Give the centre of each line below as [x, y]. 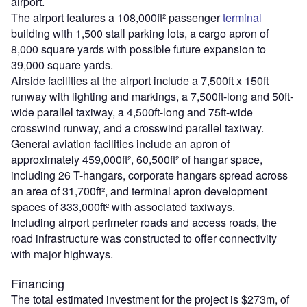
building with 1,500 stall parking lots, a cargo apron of [140, 33]
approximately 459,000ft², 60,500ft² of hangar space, [137, 159]
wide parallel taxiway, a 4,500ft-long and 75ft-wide [132, 112]
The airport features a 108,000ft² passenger [117, 17]
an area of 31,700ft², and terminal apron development [139, 191]
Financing [38, 283]
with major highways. [62, 254]
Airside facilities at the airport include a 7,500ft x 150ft [140, 80]
